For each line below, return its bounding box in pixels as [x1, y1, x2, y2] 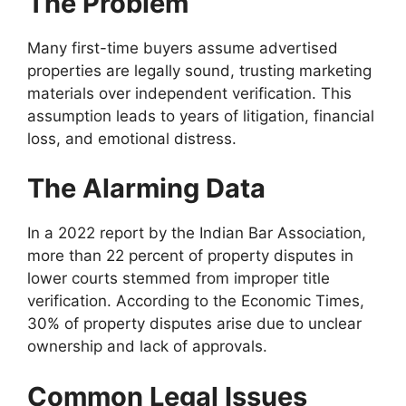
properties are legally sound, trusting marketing [27, 61, 372, 80]
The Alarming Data [27, 172, 266, 205]
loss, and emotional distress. [27, 129, 237, 148]
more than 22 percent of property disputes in [27, 246, 353, 266]
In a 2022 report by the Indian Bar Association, [27, 224, 366, 243]
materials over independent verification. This [27, 83, 352, 102]
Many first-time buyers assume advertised [27, 38, 338, 57]
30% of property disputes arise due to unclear [27, 314, 362, 333]
